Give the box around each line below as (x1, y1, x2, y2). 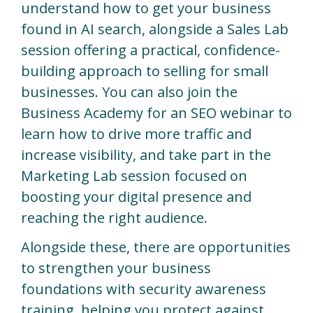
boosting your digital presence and (21, 187, 252, 206)
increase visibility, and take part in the (21, 145, 271, 164)
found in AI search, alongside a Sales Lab (21, 19, 289, 38)
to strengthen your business (21, 258, 211, 277)
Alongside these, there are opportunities (21, 237, 291, 256)
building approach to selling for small (21, 61, 268, 80)
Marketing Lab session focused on (21, 166, 247, 185)
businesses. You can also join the (21, 82, 238, 101)
